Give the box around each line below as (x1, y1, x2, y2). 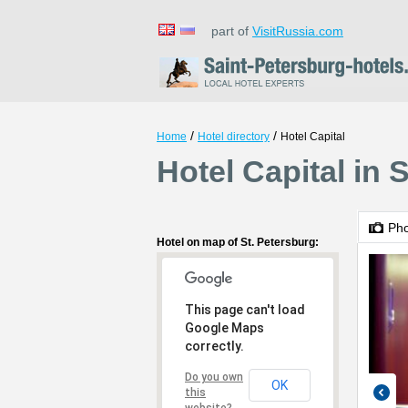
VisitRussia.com (252, 24, 343, 38)
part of (200, 24, 252, 38)
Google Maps (185, 321, 264, 335)
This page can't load (185, 302, 305, 317)
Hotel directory (198, 130, 270, 143)
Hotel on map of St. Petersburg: (157, 236, 319, 249)
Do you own (185, 371, 243, 383)
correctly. (185, 339, 244, 353)
